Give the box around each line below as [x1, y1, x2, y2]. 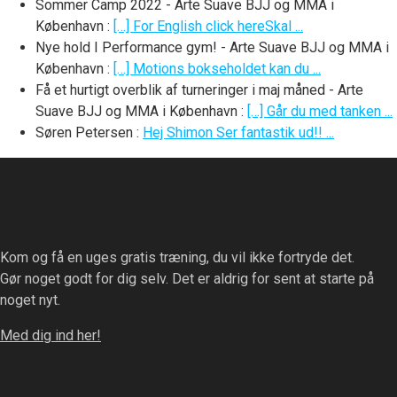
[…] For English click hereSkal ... [113, 18, 303, 35]
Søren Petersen [35, 124, 133, 142]
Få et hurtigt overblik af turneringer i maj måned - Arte [35, 82, 363, 99]
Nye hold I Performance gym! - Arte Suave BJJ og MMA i [35, 39, 389, 57]
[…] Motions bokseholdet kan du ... [113, 60, 321, 78]
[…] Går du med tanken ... [247, 103, 393, 121]
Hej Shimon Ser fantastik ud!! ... [143, 124, 334, 142]
